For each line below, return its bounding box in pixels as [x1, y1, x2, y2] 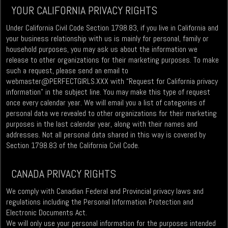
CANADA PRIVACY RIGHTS [11, 166, 117, 181]
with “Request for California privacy [108, 76, 218, 87]
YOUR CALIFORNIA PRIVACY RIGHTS [11, 3, 158, 18]
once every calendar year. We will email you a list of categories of [6, 97, 206, 108]
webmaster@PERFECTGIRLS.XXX [6, 76, 109, 87]
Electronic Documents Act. [6, 207, 88, 218]
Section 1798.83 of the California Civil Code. [6, 140, 140, 151]
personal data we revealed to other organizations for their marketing [6, 108, 217, 119]
